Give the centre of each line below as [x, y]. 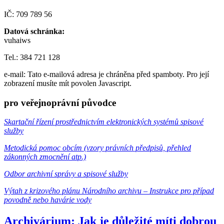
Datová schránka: [34, 31]
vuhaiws [17, 40]
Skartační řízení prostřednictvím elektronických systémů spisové [104, 122]
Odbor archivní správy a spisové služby [66, 174]
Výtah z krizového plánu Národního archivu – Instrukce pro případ [109, 191]
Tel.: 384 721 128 [32, 57]
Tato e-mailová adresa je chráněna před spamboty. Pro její [118, 74]
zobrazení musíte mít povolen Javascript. [68, 83]
